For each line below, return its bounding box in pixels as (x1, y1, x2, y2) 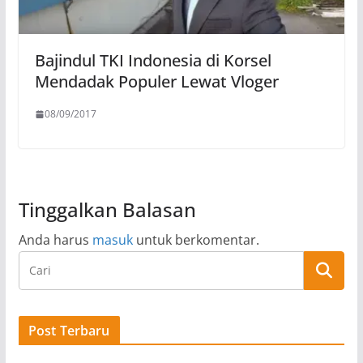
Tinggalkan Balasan (18, 196, 196, 224)
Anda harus (18, 231, 92, 250)
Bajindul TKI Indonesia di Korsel (34, 49, 271, 72)
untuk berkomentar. (132, 231, 259, 250)
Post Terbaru (28, 322, 110, 340)
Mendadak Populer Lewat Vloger (34, 70, 279, 93)
